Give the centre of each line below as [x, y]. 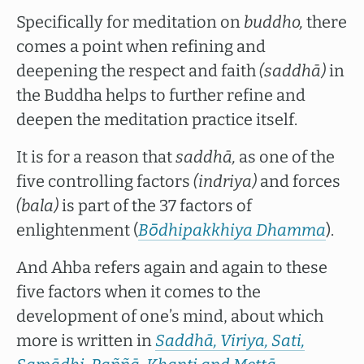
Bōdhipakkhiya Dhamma [232, 230]
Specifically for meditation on [130, 22]
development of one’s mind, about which [170, 316]
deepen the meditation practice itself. [160, 119]
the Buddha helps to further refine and [161, 95]
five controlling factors [105, 181]
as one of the [285, 157]
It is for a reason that [96, 157]
